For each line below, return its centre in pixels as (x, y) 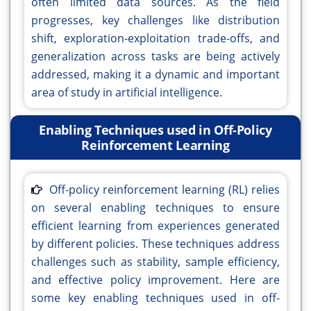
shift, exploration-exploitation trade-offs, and (155, 39)
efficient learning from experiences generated (155, 226)
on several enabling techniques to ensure (155, 208)
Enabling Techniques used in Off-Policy (155, 130)
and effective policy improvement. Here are (155, 280)
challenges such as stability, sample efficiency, (155, 262)
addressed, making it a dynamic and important (155, 75)
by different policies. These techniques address (155, 244)
